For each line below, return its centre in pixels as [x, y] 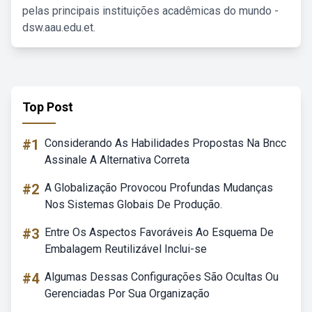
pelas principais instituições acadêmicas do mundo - [150, 11]
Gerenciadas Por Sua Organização [127, 294]
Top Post [48, 107]
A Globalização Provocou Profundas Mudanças [159, 188]
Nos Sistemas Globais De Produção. [133, 204]
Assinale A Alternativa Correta [117, 160]
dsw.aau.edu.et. [59, 28]
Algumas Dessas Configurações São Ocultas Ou [162, 277]
